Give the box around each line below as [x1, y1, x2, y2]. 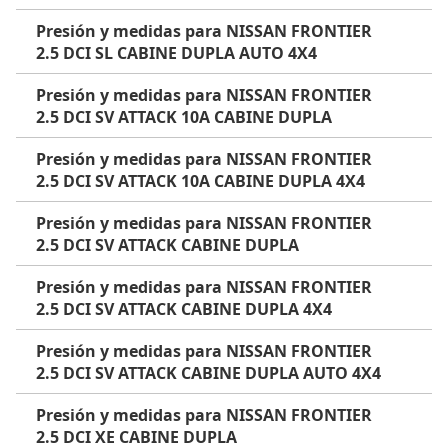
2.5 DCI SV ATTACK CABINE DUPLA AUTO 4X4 [36, 362, 381, 384]
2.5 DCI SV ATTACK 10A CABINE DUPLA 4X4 [36, 170, 365, 192]
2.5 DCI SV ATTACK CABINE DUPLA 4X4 [36, 298, 332, 320]
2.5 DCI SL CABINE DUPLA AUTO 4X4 [36, 42, 317, 64]
